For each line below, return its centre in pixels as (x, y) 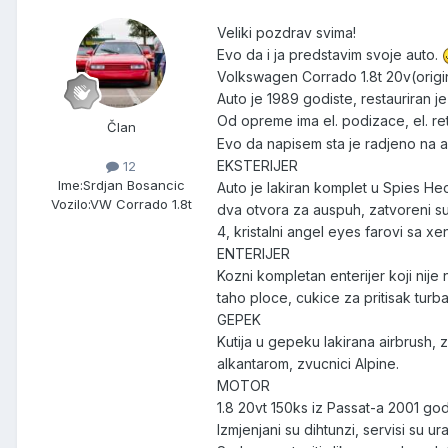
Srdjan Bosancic (133, 185)
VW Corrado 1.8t (140, 204)
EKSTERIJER (257, 165)
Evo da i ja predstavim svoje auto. (329, 55)
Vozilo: (70, 204)
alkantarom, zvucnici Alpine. (308, 363)
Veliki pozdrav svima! (286, 33)
